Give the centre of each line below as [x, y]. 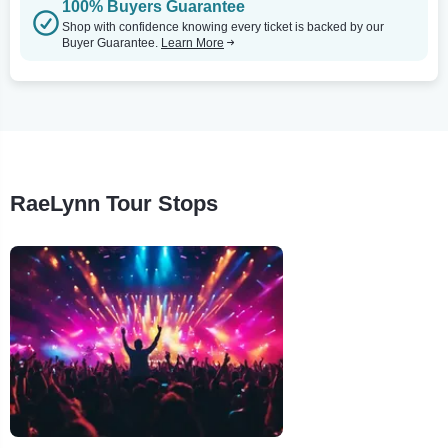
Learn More [192, 42]
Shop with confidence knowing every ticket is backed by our [223, 26]
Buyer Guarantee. [111, 42]
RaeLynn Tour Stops [114, 203]
